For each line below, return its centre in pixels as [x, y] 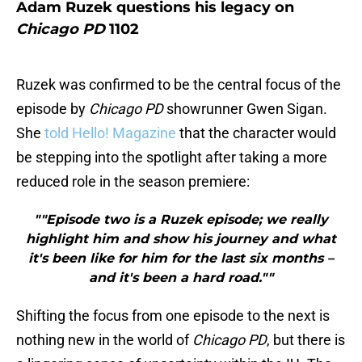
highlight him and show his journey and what [181, 239]
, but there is [306, 340]
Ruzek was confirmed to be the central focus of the [179, 85]
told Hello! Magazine [110, 133]
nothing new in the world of [104, 340]
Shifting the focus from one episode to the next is [173, 316]
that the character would [256, 133]
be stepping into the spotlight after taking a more [172, 158]
